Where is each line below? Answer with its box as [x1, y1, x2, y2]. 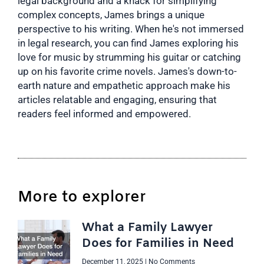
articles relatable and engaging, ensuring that [18, 94, 217, 106]
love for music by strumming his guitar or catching [18, 51, 241, 64]
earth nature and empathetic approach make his [18, 80, 230, 92]
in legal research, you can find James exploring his [18, 37, 239, 49]
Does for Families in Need [82, 235, 235, 252]
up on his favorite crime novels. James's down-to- [18, 65, 237, 78]
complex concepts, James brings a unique [18, 9, 204, 21]
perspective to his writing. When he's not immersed [18, 23, 244, 35]
